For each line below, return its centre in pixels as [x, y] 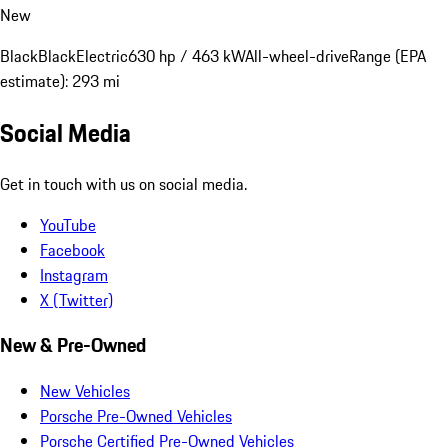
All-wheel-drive [297, 55]
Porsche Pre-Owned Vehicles [136, 415]
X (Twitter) [76, 299]
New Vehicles [85, 390]
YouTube [68, 224]
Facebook [72, 249]
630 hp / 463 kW [186, 55]
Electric [102, 55]
